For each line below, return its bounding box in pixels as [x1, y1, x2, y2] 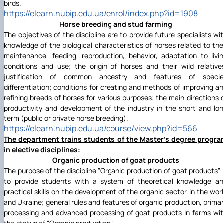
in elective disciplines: [4, 145, 80, 155]
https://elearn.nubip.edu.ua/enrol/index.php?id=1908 [4, 8, 198, 19]
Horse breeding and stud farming [59, 19, 172, 29]
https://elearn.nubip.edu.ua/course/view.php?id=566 [4, 123, 197, 134]
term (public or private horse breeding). [4, 113, 128, 123]
